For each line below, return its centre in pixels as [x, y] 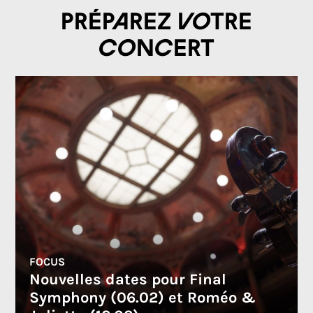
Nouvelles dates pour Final [128, 279]
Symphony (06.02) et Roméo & [143, 298]
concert [156, 49]
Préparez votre [156, 22]
